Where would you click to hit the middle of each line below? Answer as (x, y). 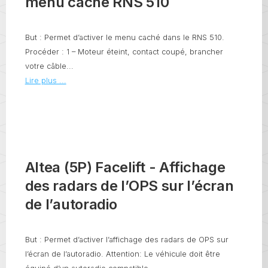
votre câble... (49, 66)
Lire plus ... (45, 81)
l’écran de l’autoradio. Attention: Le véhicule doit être (122, 254)
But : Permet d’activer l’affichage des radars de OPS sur (127, 239)
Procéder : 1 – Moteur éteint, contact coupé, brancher (124, 52)
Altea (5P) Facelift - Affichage (125, 167)
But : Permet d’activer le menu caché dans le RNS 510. (124, 38)
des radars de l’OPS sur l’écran (129, 185)
